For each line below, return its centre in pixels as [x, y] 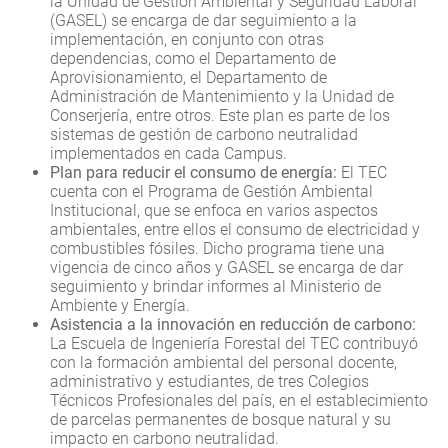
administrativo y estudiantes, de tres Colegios [209, 381]
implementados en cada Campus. [168, 153]
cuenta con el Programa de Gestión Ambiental [211, 191]
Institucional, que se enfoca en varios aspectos [214, 210]
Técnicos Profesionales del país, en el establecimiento [239, 400]
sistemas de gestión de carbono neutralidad [204, 134]
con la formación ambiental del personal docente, [223, 362]
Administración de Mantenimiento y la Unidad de [222, 96]
